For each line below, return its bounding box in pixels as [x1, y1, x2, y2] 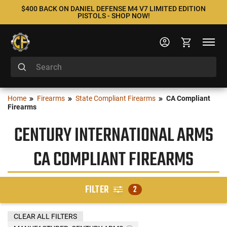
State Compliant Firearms [75, 94, 156, 102]
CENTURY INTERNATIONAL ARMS [14, 121, 213, 150]
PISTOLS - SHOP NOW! [77, 12, 150, 20]
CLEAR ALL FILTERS [14, 212, 77, 220]
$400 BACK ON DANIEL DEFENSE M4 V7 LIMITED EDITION [21, 5, 206, 13]
